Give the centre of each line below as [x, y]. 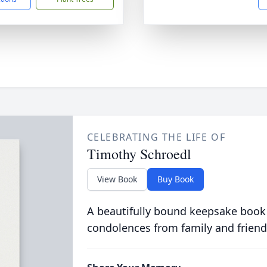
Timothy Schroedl [139, 154]
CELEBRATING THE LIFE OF [156, 137]
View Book [117, 179]
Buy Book [175, 179]
